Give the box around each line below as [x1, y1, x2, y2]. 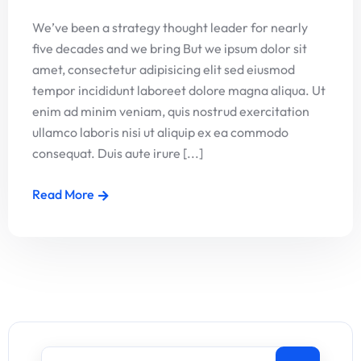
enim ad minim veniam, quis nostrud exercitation [32, 103, 309, 119]
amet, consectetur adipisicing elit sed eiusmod [32, 61, 295, 77]
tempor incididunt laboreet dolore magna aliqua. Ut [32, 82, 326, 98]
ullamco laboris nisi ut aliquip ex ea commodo [32, 124, 288, 140]
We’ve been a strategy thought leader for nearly [32, 19, 308, 35]
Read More [32, 186, 94, 202]
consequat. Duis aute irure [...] [32, 145, 203, 161]
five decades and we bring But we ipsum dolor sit [32, 40, 307, 56]
